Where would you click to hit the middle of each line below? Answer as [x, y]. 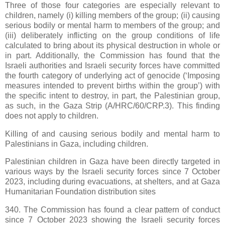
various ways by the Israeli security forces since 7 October [113, 172]
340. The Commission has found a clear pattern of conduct [113, 210]
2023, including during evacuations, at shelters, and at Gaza [113, 182]
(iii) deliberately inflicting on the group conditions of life [113, 35]
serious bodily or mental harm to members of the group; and [113, 25]
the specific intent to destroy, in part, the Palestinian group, [113, 95]
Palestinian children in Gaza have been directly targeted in [113, 162]
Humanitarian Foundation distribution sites [80, 192]
